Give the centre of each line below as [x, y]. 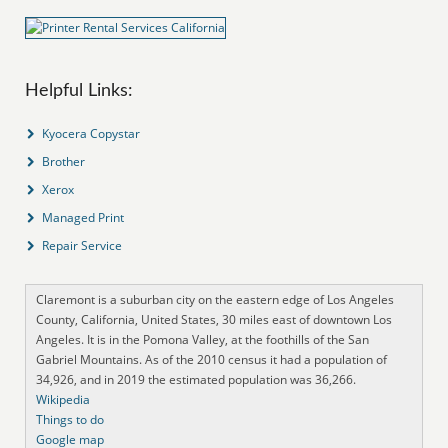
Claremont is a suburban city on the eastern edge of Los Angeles [215, 299]
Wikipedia [63, 399]
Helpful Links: [79, 90]
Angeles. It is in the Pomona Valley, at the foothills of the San [203, 339]
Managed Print [83, 217]
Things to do [70, 419]
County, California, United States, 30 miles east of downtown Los [214, 319]
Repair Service [82, 245]
